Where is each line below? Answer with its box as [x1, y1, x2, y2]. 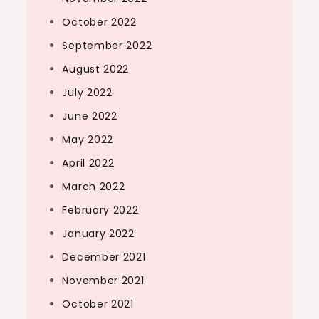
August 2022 [62, 62, 130, 76]
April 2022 [62, 156, 115, 170]
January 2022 [62, 226, 135, 241]
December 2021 [62, 250, 146, 264]
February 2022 [62, 203, 139, 217]
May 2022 [62, 132, 114, 147]
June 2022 [62, 109, 117, 123]
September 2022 [62, 38, 152, 53]
